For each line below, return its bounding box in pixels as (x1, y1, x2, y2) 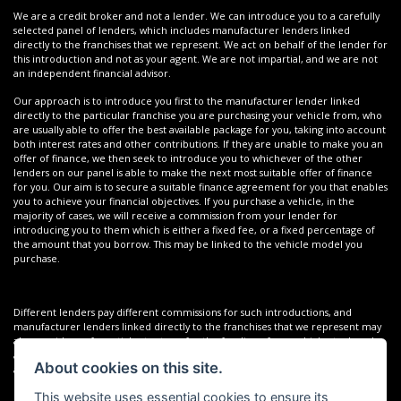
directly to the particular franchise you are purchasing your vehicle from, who (13, 107, 382, 122)
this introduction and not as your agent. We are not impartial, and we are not (13, 52, 378, 66)
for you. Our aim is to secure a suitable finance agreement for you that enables (13, 179, 388, 193)
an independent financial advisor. (13, 66, 171, 81)
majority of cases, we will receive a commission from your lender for (13, 208, 337, 222)
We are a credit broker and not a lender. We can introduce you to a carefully (13, 9, 380, 23)
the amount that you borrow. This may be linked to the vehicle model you (13, 236, 363, 251)
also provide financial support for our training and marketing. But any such (13, 348, 365, 363)
